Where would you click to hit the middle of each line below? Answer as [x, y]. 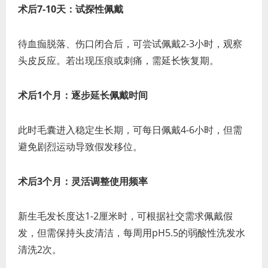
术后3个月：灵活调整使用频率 [83, 182]
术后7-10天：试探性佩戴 [71, 9]
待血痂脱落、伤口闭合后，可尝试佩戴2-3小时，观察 [130, 44]
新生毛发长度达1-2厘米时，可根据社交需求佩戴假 [125, 216]
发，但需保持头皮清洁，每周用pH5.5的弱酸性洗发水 [132, 233]
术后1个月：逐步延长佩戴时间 [83, 95]
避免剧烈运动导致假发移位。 [80, 147]
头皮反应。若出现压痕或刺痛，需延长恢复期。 [118, 61]
